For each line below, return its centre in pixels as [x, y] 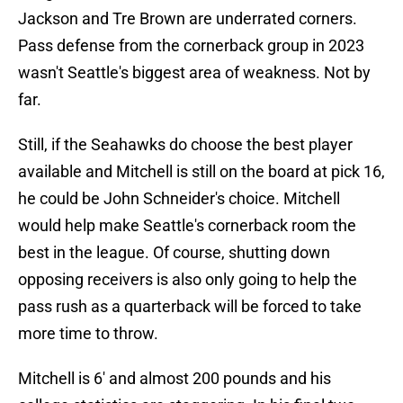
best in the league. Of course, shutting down [174, 253]
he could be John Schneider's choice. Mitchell [179, 199]
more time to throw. [88, 334]
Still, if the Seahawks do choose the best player [185, 145]
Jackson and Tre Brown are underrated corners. [188, 19]
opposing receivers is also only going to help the [188, 280]
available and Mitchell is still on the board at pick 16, [201, 172]
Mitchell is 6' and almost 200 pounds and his [175, 379]
